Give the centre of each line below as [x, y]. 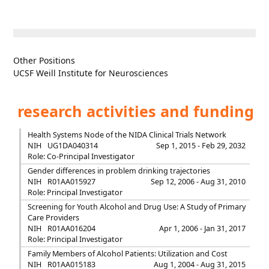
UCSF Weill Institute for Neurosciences [91, 73]
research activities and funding [134, 111]
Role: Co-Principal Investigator [81, 156]
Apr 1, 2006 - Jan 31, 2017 [203, 228]
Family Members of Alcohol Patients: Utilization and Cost [127, 254]
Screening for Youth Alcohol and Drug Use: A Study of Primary [136, 207]
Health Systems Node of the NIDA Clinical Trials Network [127, 135]
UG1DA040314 [72, 146]
